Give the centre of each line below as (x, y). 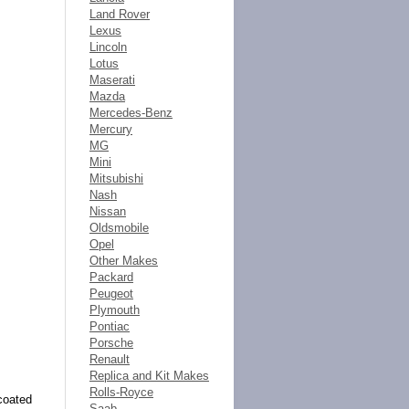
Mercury (111, 129)
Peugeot (111, 294)
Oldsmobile (119, 228)
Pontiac (110, 326)
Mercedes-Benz (131, 113)
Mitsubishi (116, 178)
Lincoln (108, 47)
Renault (110, 359)
